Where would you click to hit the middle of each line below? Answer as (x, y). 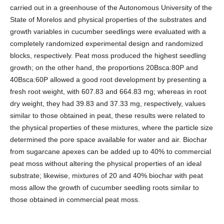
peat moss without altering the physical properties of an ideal (106, 163)
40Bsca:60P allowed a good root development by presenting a (108, 79)
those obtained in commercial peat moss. (75, 199)
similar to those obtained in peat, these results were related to (107, 115)
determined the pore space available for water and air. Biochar (108, 139)
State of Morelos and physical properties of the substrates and (108, 19)
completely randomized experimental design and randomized (106, 43)
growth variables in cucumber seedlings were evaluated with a (108, 31)
